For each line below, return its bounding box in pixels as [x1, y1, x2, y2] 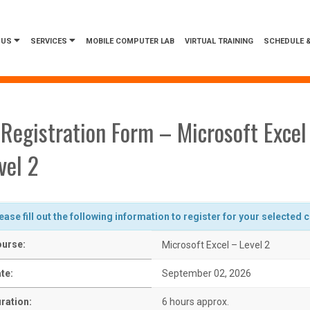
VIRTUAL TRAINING [185, 37, 254, 46]
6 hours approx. [162, 296, 229, 307]
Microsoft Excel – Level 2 [162, 239, 270, 250]
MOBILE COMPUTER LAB [86, 37, 175, 46]
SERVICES [30, 37, 70, 46]
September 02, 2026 [162, 268, 251, 279]
